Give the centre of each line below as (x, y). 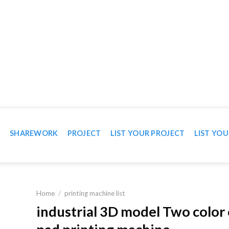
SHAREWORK (34, 133)
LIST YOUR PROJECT (147, 133)
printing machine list (95, 193)
